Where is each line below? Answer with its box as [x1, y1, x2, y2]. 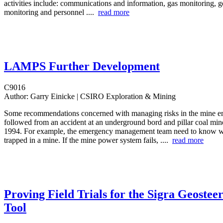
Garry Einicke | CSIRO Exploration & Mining [28, 92, 176, 101]
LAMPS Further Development [4, 60, 160, 73]
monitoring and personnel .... [4, 8, 98, 17]
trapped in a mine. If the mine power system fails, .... [4, 136, 172, 145]
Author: [4, 92, 28, 101]
